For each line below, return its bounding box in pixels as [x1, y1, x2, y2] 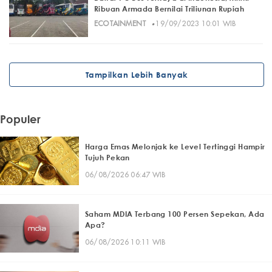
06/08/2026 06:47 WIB [85, 169, 166, 179]
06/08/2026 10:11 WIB [85, 237, 166, 246]
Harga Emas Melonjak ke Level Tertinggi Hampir [85, 141, 265, 151]
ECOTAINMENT [94, 19, 147, 29]
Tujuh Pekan [85, 152, 130, 162]
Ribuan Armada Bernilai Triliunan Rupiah [94, 4, 246, 14]
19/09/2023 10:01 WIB [155, 19, 236, 29]
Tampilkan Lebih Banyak [85, 69, 188, 80]
